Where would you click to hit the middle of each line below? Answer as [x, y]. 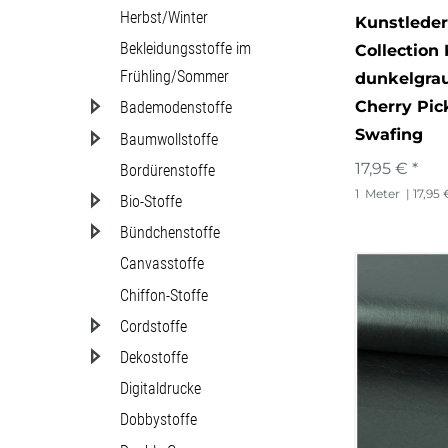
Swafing [389, 135]
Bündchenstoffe [170, 233]
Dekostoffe [154, 357]
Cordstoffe [153, 326]
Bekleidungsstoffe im [185, 49]
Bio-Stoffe [151, 202]
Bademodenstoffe [176, 108]
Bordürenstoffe [167, 170]
